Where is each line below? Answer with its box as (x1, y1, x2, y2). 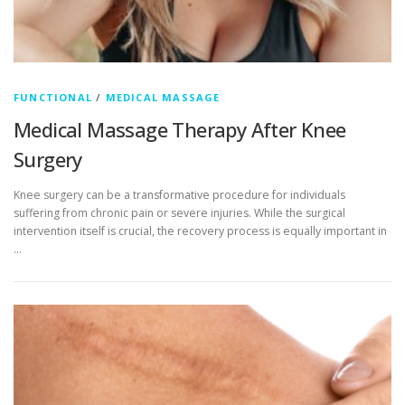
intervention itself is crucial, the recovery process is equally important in (14, 223, 387, 240)
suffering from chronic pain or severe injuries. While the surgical (14, 205, 345, 221)
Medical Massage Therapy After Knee (14, 116, 346, 143)
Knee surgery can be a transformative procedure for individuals (14, 187, 345, 203)
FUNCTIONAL (14, 90, 92, 104)
